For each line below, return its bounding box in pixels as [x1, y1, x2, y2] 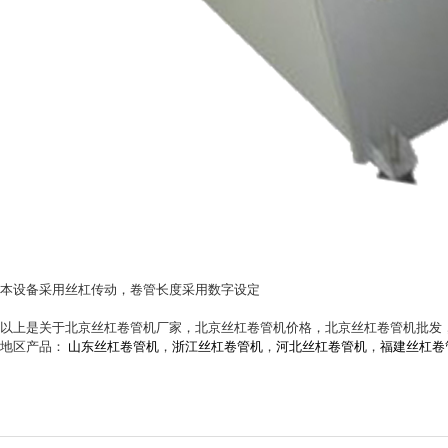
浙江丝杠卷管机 [172, 337, 263, 355]
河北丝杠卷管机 [276, 337, 367, 355]
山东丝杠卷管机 [68, 337, 159, 355]
